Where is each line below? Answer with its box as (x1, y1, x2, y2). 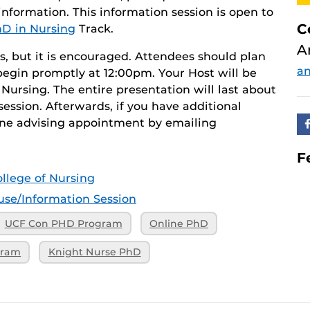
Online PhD (149, 217, 208, 229)
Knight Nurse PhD (48, 246, 141, 258)
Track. (75, 22, 113, 35)
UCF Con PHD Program (4, 217, 122, 229)
